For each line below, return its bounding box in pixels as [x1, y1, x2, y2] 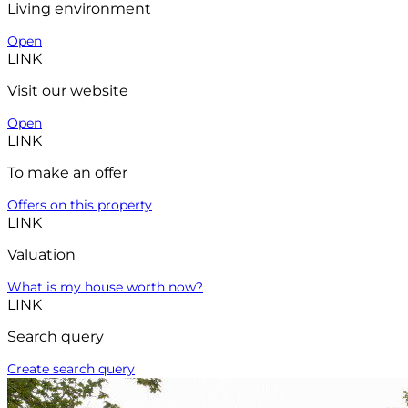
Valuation [7, 245, 76, 263]
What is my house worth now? [7, 278, 203, 295]
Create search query [7, 360, 135, 377]
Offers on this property [7, 196, 152, 213]
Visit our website [7, 81, 128, 99]
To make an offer [7, 163, 127, 181]
